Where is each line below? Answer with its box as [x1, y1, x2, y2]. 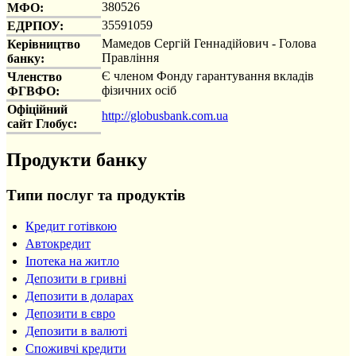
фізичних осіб [102, 83, 176, 97]
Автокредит [25, 237, 91, 251]
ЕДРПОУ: [7, 18, 64, 33]
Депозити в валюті [25, 324, 127, 339]
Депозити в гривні [25, 272, 126, 286]
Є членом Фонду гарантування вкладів [102, 68, 314, 83]
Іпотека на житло [25, 254, 119, 269]
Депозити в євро [25, 307, 115, 321]
